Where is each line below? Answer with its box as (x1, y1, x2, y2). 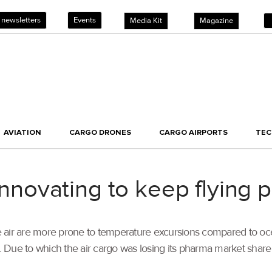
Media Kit (130, 16, 162, 25)
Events (73, 15, 96, 25)
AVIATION (4, 127, 41, 138)
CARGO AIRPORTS (159, 127, 228, 138)
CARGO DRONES (69, 127, 131, 138)
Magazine (200, 16, 233, 25)
